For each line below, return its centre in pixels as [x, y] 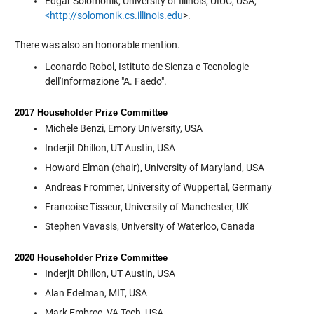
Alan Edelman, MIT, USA [96, 293]
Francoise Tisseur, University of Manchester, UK [146, 207]
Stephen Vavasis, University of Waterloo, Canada [150, 227]
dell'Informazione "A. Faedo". [105, 82]
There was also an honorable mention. [97, 45]
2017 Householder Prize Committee [91, 113]
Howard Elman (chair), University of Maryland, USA [154, 168]
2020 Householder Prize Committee [91, 258]
